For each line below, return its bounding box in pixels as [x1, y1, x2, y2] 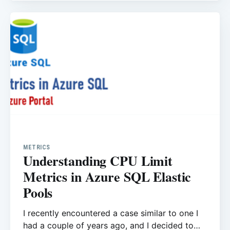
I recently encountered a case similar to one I [23, 207, 198, 218]
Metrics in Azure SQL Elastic [23, 166, 191, 186]
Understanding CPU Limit [23, 150, 173, 170]
